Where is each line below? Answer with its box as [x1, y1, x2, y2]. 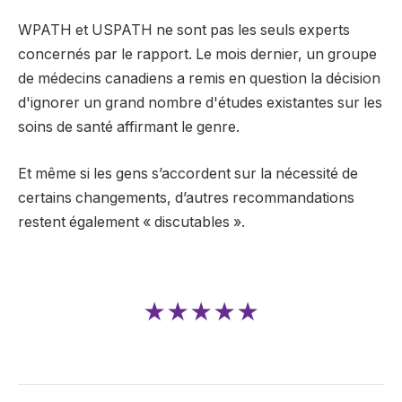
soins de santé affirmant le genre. [18, 118, 240, 136]
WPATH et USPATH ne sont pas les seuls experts [18, 22, 350, 39]
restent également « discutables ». [18, 213, 245, 231]
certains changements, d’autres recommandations [18, 188, 354, 206]
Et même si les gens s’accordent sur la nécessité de [18, 164, 358, 182]
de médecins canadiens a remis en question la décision [18, 70, 380, 88]
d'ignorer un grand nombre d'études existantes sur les [18, 94, 382, 112]
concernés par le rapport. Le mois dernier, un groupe [18, 46, 377, 64]
